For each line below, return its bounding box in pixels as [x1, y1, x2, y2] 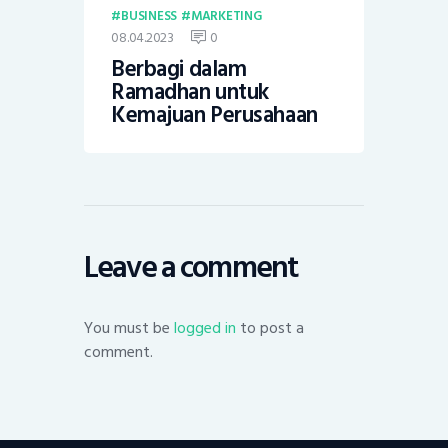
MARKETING [190, 4, 262, 27]
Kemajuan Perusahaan [111, 97, 318, 134]
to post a [236, 314, 304, 341]
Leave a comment [84, 241, 299, 293]
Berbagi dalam [111, 51, 247, 88]
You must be [84, 314, 174, 341]
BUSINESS [120, 4, 178, 27]
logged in [174, 314, 236, 341]
